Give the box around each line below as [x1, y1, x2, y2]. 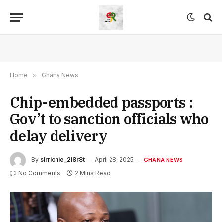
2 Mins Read [75, 169, 111, 177]
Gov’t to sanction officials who [10, 110, 209, 128]
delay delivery [10, 126, 107, 145]
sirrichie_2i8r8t [40, 156, 85, 164]
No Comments [18, 169, 60, 177]
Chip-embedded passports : [10, 93, 193, 111]
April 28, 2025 [95, 156, 134, 164]
